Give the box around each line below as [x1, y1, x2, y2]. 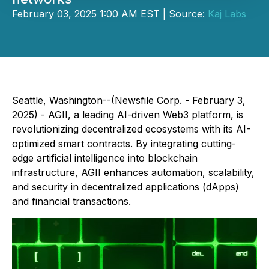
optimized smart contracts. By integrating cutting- [12, 138, 236, 150]
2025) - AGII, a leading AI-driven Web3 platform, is [12, 109, 243, 121]
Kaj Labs [208, 8, 246, 20]
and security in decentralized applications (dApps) [12, 181, 239, 193]
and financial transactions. [12, 195, 131, 207]
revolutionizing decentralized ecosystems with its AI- [12, 123, 250, 135]
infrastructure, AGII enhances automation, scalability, [12, 166, 255, 178]
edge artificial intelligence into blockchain [12, 152, 198, 164]
